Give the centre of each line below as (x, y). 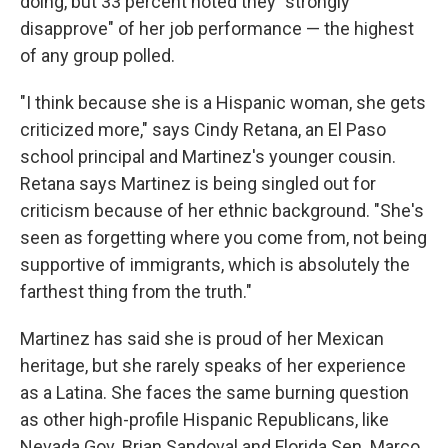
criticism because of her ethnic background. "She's (222, 210)
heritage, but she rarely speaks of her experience (213, 365)
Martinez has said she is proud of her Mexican (202, 338)
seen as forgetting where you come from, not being (223, 237)
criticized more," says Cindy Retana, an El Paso (203, 129)
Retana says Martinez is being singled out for (198, 183)
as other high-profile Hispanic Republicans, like (204, 419)
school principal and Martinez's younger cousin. (208, 156)
